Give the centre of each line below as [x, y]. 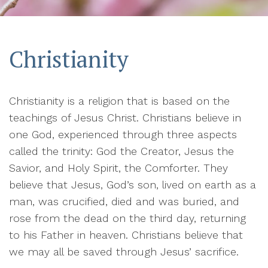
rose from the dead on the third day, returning [127, 218]
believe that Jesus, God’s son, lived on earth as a [133, 185]
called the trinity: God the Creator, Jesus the [121, 151]
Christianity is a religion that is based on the [119, 101]
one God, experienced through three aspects [123, 135]
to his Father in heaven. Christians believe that [126, 235]
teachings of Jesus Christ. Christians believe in [125, 118]
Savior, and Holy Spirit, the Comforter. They [118, 168]
